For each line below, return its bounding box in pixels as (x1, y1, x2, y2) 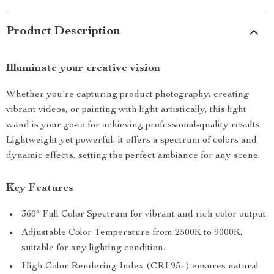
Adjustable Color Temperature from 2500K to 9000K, (21, 228, 243, 238)
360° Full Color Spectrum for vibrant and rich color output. (21, 210, 268, 220)
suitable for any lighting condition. (21, 243, 165, 253)
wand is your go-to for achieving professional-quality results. (6, 120, 262, 130)
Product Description (6, 26, 120, 38)
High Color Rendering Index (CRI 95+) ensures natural (21, 262, 259, 272)
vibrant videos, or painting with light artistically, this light (6, 105, 246, 115)
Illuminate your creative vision (6, 63, 160, 74)
